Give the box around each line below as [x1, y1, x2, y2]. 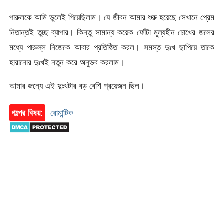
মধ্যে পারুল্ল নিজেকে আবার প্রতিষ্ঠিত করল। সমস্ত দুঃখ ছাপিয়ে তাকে [9, 42, 214, 52]
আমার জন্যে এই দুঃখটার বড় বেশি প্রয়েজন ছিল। [9, 80, 145, 91]
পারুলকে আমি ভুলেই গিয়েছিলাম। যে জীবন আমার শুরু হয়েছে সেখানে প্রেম [9, 12, 214, 22]
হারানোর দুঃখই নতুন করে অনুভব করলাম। [9, 57, 125, 67]
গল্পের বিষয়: [11, 108, 44, 118]
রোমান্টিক [50, 108, 74, 118]
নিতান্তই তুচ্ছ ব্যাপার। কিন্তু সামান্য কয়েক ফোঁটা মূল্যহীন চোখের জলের [9, 27, 214, 37]
